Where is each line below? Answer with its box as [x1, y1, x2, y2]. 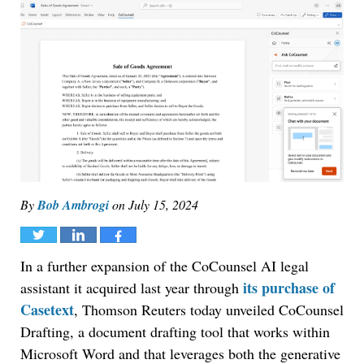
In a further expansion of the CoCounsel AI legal [20, 256, 309, 276]
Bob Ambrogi [37, 196, 109, 214]
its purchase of [243, 277, 335, 299]
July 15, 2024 [128, 196, 198, 214]
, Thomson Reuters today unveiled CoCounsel [74, 300, 344, 320]
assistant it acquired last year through [20, 278, 243, 298]
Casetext [20, 299, 74, 321]
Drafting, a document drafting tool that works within [20, 322, 330, 342]
